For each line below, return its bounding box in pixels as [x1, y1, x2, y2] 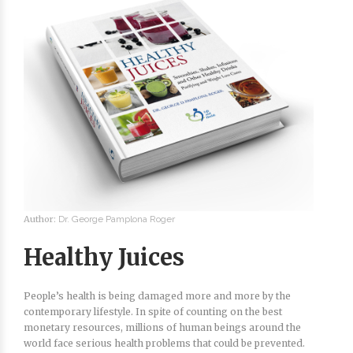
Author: [24, 213, 58, 225]
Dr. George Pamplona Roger [58, 213, 175, 225]
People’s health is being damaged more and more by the [24, 289, 291, 302]
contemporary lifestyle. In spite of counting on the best [24, 305, 282, 318]
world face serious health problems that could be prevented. [24, 336, 305, 349]
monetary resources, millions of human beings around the [24, 321, 301, 333]
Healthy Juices [24, 242, 184, 272]
